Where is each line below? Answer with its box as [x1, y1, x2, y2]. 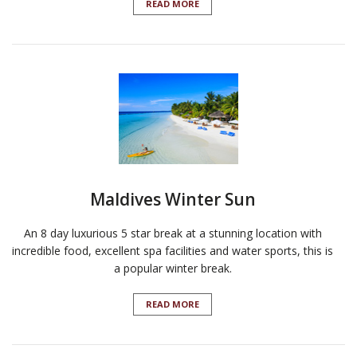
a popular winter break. [113, 261, 232, 277]
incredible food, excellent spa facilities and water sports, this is [12, 243, 333, 259]
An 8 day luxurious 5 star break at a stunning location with [23, 226, 322, 241]
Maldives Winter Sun [89, 188, 256, 211]
